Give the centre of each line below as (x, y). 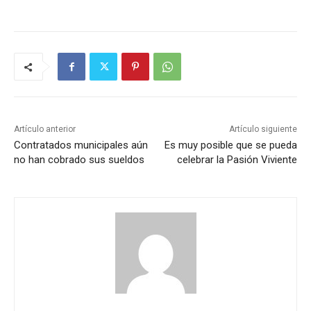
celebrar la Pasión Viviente (237, 160)
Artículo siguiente (263, 129)
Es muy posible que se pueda (230, 145)
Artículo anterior (45, 129)
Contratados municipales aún (81, 145)
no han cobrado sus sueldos (79, 160)
